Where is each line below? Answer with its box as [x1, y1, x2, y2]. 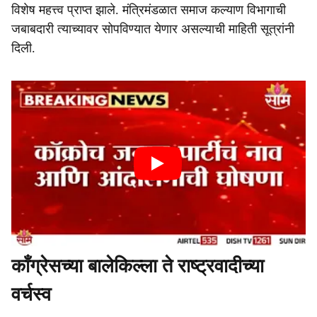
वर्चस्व [11, 284, 51, 305]
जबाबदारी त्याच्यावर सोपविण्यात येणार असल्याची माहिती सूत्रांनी [11, 22, 294, 36]
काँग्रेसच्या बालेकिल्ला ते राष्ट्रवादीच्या [11, 255, 264, 277]
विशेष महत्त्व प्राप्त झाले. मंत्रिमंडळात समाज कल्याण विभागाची [11, 3, 286, 17]
